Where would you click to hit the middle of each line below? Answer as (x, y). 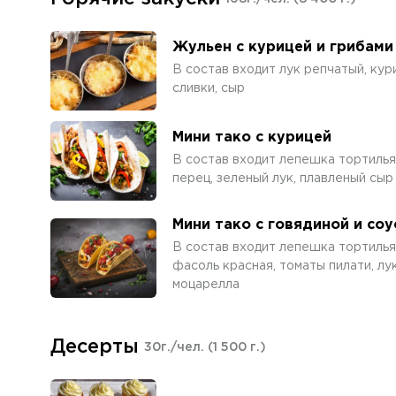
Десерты (95, 347)
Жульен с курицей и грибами (283, 47)
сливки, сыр (209, 88)
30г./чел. (176, 347)
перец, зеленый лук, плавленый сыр (283, 178)
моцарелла (206, 285)
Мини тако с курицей (252, 137)
